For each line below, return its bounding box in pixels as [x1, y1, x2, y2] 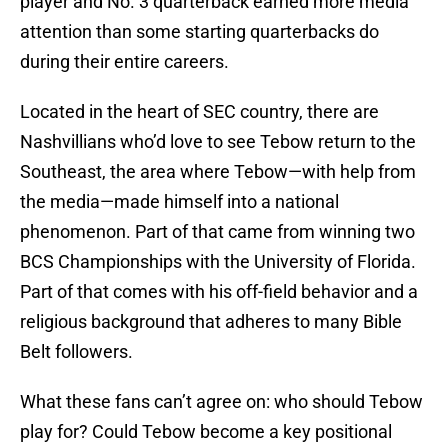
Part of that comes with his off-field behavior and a [20, 281, 418, 303]
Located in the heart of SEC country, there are [20, 101, 379, 123]
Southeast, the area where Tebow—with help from [20, 161, 416, 183]
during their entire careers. [20, 51, 229, 73]
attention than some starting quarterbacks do [20, 21, 379, 43]
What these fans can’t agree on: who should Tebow [20, 391, 423, 413]
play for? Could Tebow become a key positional [20, 421, 392, 443]
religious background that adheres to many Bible [20, 311, 402, 333]
